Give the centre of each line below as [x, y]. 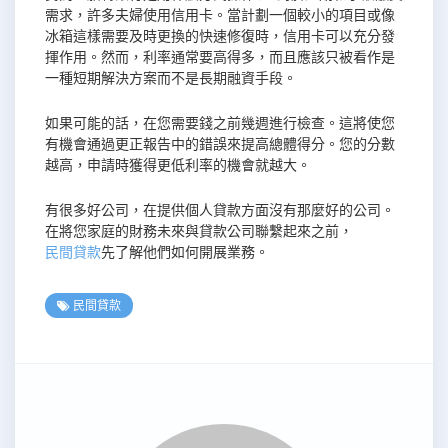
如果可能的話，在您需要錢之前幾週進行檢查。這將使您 [220, 123]
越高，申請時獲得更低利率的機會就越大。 [178, 165]
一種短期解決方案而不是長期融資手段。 [171, 78]
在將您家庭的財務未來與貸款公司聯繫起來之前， [199, 231]
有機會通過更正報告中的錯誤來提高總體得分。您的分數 [220, 144]
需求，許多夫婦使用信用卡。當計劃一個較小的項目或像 [220, 15]
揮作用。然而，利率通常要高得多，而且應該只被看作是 [220, 57]
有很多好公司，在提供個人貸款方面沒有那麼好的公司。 [220, 210]
